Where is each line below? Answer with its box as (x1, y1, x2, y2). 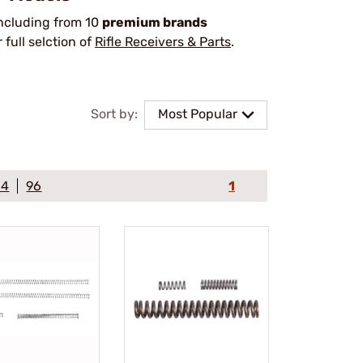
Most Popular (158, 106, 237, 122)
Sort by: (91, 106, 138, 122)
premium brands (102, 15, 207, 30)
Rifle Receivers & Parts (95, 34, 231, 49)
